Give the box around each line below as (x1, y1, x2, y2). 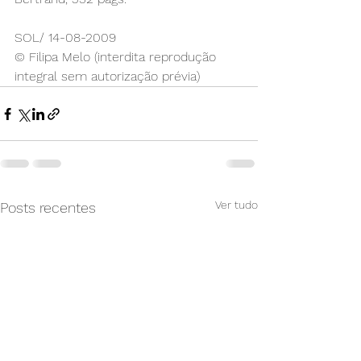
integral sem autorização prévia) (15, 68, 200, 84)
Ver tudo (215, 198, 258, 211)
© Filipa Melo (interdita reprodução (15, 49, 220, 64)
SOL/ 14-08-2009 (15, 30, 116, 45)
